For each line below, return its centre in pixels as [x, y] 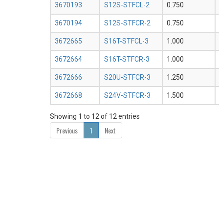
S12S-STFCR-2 [127, 23]
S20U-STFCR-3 [127, 77]
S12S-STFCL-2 [127, 5]
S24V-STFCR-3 [127, 96]
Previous [67, 131]
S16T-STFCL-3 [126, 41]
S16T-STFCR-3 [127, 59]
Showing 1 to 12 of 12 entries [95, 117]
